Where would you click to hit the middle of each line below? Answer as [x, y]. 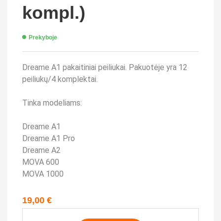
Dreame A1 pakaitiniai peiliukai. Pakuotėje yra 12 [105, 67]
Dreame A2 [41, 150]
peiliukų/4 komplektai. [60, 79]
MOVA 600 [41, 162]
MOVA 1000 [43, 174]
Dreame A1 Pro [49, 138]
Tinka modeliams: [52, 103]
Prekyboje [43, 37]
